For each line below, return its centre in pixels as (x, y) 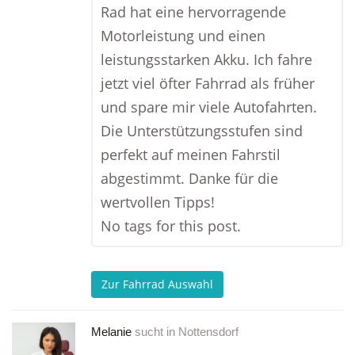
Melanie (111, 332)
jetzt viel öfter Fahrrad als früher (208, 83)
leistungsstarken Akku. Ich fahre (206, 59)
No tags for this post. (171, 226)
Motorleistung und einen (183, 36)
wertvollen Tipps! (158, 202)
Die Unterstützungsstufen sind (202, 131)
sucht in (155, 332)
